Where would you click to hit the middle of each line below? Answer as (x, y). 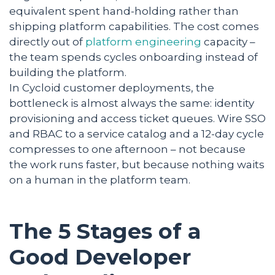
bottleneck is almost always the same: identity (132, 103)
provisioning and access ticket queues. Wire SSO (137, 119)
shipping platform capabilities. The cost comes (134, 27)
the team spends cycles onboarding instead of (134, 57)
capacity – (228, 42)
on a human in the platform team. (100, 180)
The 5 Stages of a (105, 231)
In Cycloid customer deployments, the (112, 88)
